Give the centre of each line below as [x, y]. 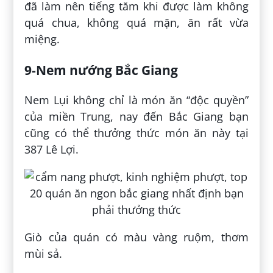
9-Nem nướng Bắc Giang [101, 69]
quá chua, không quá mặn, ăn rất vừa [136, 22]
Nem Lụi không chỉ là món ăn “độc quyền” [136, 100]
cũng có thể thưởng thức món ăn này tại [136, 133]
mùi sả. [44, 253]
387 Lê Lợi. [52, 149]
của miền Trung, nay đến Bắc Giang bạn [136, 116]
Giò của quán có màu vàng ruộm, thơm [136, 237]
